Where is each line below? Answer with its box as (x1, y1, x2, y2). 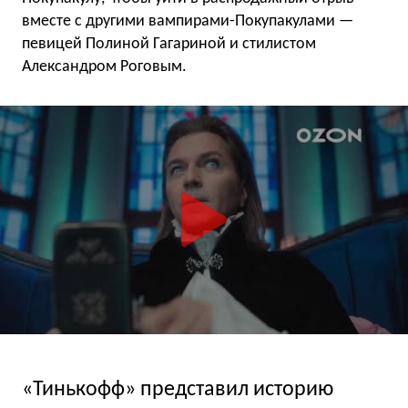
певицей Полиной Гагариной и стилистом (22, 36, 316, 54)
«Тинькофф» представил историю (22, 378, 333, 401)
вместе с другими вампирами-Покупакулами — (22, 13, 353, 31)
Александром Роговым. (22, 58, 187, 76)
